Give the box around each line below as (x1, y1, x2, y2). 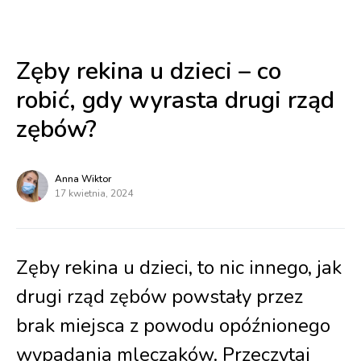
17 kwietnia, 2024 (55, 187, 133, 200)
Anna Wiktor (55, 172, 111, 185)
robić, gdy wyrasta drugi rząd (16, 84, 334, 117)
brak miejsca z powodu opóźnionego (16, 313, 330, 338)
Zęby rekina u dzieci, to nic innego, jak (16, 255, 342, 280)
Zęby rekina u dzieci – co (16, 55, 281, 88)
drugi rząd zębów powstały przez (16, 284, 303, 309)
